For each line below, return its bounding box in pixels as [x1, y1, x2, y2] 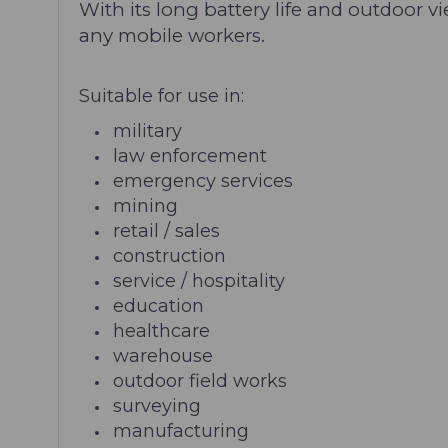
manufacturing [113, 419, 250, 442]
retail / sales [113, 219, 221, 242]
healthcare [113, 319, 211, 342]
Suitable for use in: [79, 84, 244, 107]
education [113, 294, 205, 317]
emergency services [113, 169, 294, 192]
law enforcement [113, 144, 268, 167]
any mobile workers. [79, 23, 265, 47]
